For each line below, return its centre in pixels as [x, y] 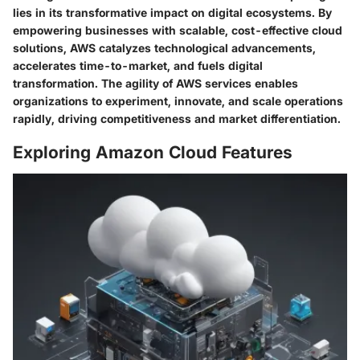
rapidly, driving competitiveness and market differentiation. [177, 118]
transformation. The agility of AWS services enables [155, 83]
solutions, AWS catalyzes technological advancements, [164, 47]
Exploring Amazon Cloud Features [153, 152]
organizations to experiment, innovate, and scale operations [178, 100]
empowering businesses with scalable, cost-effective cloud [178, 30]
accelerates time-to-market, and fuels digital [138, 65]
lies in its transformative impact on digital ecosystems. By [172, 12]
